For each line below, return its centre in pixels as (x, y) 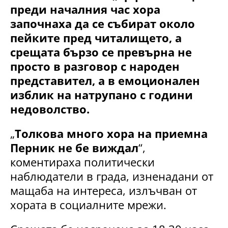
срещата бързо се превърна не (101, 52)
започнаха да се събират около (103, 24)
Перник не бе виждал (74, 148)
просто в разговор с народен (95, 66)
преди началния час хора (85, 9)
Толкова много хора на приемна (111, 134)
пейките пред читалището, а (96, 38)
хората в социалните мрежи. (88, 205)
